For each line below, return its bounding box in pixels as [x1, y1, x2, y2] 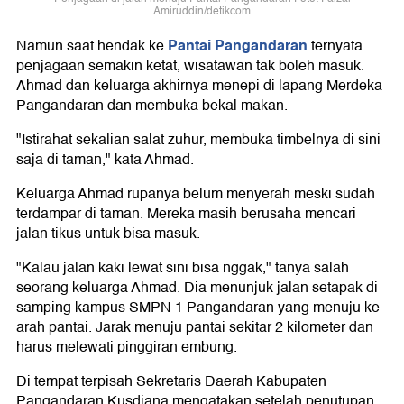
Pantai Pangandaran [168, 32, 308, 58]
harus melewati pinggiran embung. [16, 335, 237, 359]
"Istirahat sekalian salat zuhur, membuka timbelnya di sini [16, 127, 381, 151]
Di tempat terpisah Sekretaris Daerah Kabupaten [16, 369, 326, 393]
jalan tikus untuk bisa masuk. [16, 221, 200, 245]
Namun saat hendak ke [16, 33, 168, 58]
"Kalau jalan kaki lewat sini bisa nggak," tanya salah [16, 255, 349, 280]
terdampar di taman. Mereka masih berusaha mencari [16, 201, 356, 225]
